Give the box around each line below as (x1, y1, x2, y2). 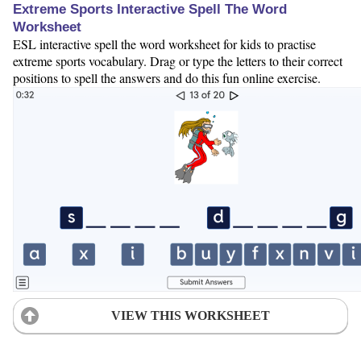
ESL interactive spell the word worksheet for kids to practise (13, 35, 316, 52)
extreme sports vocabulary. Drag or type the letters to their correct (13, 52, 342, 69)
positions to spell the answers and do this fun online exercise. (13, 68, 321, 86)
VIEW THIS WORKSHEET (110, 308, 270, 322)
